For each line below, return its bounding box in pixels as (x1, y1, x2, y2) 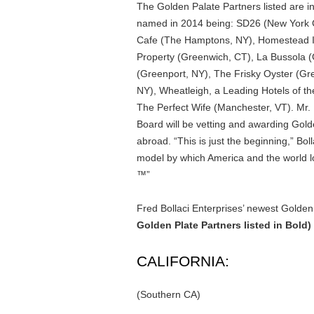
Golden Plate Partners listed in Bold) (136, 219, 311, 231)
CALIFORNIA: (136, 253, 229, 269)
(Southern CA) (136, 289, 200, 300)
